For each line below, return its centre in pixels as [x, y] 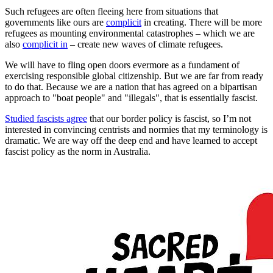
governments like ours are [55, 22]
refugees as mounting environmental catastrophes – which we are [130, 33]
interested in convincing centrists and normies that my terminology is [136, 129]
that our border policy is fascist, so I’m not [169, 118]
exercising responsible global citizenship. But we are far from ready [134, 76]
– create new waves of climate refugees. [147, 44]
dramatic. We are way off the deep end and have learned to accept [131, 140]
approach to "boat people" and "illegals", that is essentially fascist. [131, 97]
